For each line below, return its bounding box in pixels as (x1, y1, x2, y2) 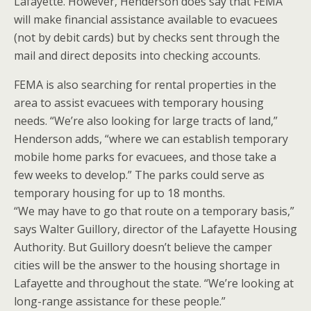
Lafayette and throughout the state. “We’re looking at (14, 276, 294, 291)
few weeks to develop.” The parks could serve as (14, 167, 264, 183)
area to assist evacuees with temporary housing (14, 95, 264, 110)
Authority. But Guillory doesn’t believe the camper (14, 239, 272, 255)
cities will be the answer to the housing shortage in (14, 258, 280, 273)
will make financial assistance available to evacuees (14, 12, 278, 27)
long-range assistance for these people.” (14, 294, 226, 309)
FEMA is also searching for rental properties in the (14, 77, 276, 92)
